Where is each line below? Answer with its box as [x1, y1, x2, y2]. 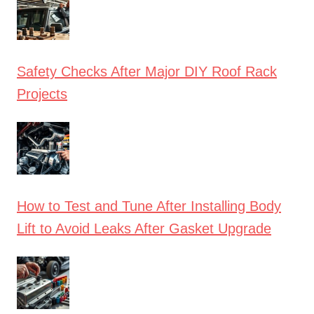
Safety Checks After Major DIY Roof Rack [17, 63, 277, 79]
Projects [17, 86, 67, 102]
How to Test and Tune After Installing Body [17, 198, 281, 214]
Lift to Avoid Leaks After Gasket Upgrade [17, 220, 271, 236]
